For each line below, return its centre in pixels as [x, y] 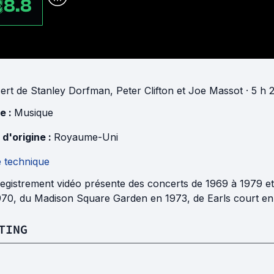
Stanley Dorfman [70, 90]
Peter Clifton [145, 90]
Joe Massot [216, 90]
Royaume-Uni [86, 137]
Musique [34, 112]
